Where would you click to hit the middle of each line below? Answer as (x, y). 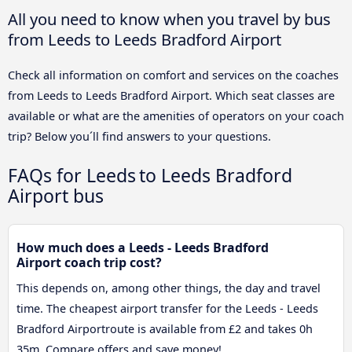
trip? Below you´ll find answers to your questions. (139, 136)
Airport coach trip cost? (89, 262)
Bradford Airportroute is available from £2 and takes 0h (165, 328)
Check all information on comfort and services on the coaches (173, 75)
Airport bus (56, 195)
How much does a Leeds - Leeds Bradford (143, 247)
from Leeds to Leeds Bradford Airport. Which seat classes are (171, 95)
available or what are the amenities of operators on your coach (176, 115)
